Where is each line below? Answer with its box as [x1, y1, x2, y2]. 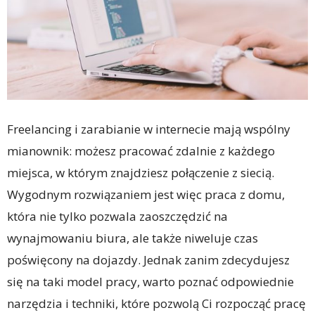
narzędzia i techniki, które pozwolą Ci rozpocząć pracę [7, 295, 306, 312]
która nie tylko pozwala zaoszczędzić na [7, 208, 228, 225]
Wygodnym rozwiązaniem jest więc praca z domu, [7, 186, 285, 203]
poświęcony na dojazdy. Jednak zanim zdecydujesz [7, 252, 290, 269]
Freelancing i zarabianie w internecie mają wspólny [7, 121, 290, 138]
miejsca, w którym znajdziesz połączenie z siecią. [7, 165, 274, 181]
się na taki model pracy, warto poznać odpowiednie [7, 274, 294, 290]
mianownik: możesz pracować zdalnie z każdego [7, 143, 275, 160]
